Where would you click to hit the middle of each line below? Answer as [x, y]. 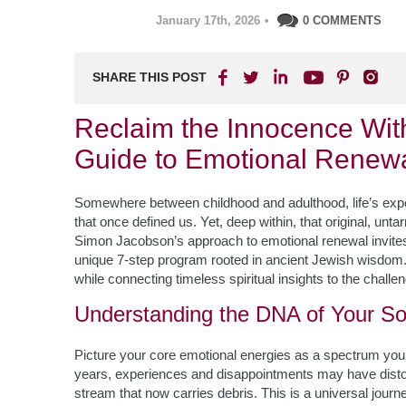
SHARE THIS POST [150, 77]
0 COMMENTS [342, 20]
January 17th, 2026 [208, 20]
